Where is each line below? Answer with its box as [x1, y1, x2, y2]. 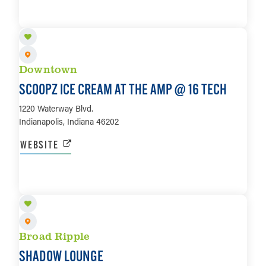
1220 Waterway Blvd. [19, 103, 93, 115]
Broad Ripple [19, 228, 90, 243]
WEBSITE [20, 138, 59, 152]
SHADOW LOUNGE [19, 246, 103, 265]
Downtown [19, 62, 78, 77]
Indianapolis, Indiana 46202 [19, 116, 119, 128]
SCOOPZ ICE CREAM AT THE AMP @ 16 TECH [19, 80, 227, 99]
